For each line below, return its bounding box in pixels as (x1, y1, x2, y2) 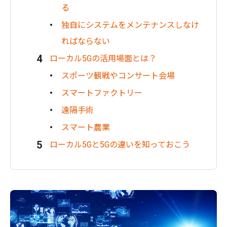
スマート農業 (61, 122, 110, 132)
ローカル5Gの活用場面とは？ (50, 53, 157, 63)
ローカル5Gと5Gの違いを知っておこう (50, 139, 190, 149)
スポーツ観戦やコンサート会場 (61, 70, 175, 81)
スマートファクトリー (61, 88, 142, 98)
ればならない (61, 36, 110, 46)
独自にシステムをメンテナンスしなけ (61, 20, 199, 30)
